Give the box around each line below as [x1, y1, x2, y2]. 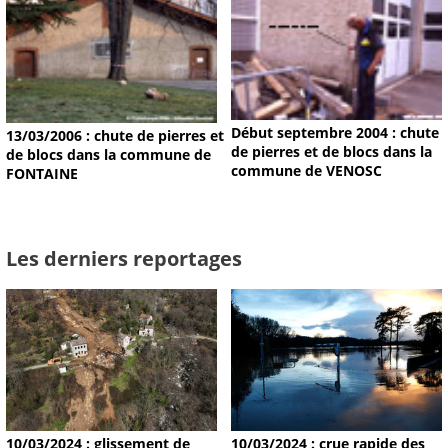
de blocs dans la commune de [6, 145, 211, 165]
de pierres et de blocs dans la [230, 141, 432, 161]
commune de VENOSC [230, 160, 382, 180]
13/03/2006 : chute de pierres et [6, 126, 224, 146]
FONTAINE [6, 164, 78, 184]
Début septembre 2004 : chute [230, 122, 439, 142]
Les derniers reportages [6, 244, 242, 273]
